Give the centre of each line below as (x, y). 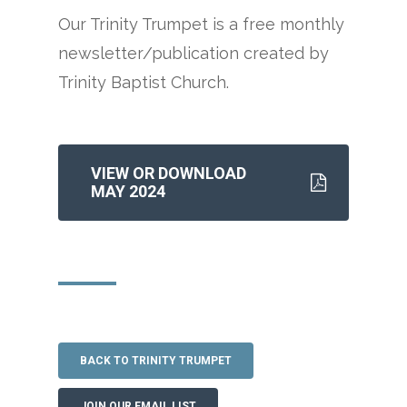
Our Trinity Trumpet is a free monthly (202, 24)
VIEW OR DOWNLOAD (169, 173)
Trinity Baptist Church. (144, 82)
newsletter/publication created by (194, 53)
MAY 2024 (129, 191)
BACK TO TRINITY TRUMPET (156, 360)
